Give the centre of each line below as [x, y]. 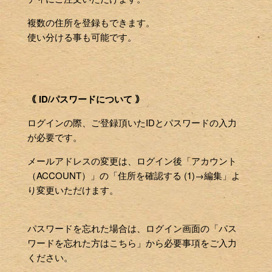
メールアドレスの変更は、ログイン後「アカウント [132, 160]
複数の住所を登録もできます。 [91, 22]
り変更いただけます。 [73, 189]
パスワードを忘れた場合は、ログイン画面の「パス [132, 228]
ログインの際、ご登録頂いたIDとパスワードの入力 [132, 122]
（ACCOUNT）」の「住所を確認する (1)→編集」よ [134, 175]
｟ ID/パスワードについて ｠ [86, 99]
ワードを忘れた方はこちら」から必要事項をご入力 [132, 242]
